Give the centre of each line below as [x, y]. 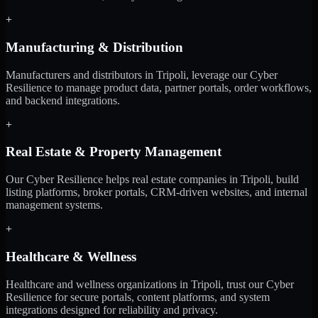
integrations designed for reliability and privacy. [112, 309]
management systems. [54, 205]
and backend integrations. [63, 100]
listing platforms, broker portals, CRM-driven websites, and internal [157, 192]
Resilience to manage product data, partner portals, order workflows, [159, 87]
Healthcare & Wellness [71, 256]
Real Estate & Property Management [114, 152]
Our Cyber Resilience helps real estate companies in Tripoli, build [152, 180]
